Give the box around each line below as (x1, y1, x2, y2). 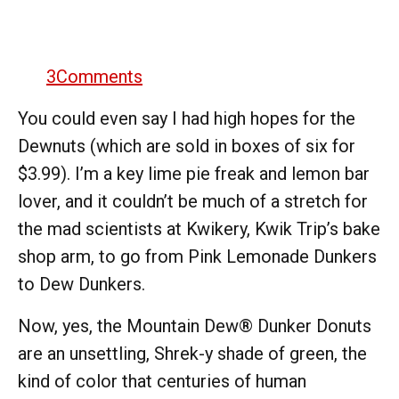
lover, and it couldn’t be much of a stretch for (18, 190, 368, 212)
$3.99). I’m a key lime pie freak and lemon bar (18, 162, 370, 184)
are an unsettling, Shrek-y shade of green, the (18, 342, 367, 364)
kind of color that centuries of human (18, 370, 306, 392)
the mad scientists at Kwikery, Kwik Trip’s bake (18, 217, 380, 240)
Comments (56, 65, 142, 87)
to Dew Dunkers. (18, 273, 150, 295)
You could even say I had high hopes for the (18, 107, 355, 129)
